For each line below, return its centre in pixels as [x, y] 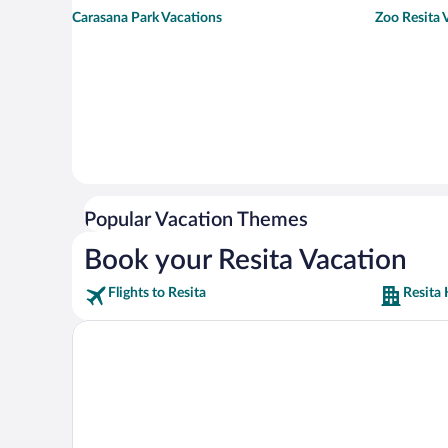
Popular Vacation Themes [196, 220]
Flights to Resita [157, 293]
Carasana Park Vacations [147, 18]
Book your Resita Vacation [245, 260]
